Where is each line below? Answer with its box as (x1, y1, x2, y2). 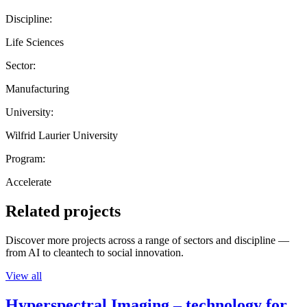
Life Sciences (5, 36, 64, 48)
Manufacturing (5, 82, 69, 95)
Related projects (5, 201, 121, 220)
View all (5, 269, 42, 282)
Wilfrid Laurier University (5, 129, 118, 141)
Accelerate (5, 175, 51, 188)
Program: (5, 152, 45, 164)
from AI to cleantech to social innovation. (5, 246, 184, 258)
